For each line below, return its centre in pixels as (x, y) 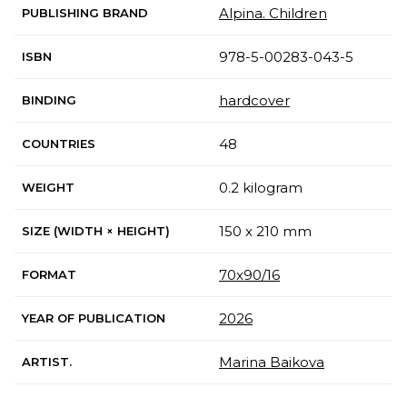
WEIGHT (48, 187)
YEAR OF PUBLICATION (94, 318)
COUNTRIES (59, 143)
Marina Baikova (272, 362)
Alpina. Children (273, 13)
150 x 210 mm (265, 231)
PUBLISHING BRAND (85, 12)
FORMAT (49, 274)
